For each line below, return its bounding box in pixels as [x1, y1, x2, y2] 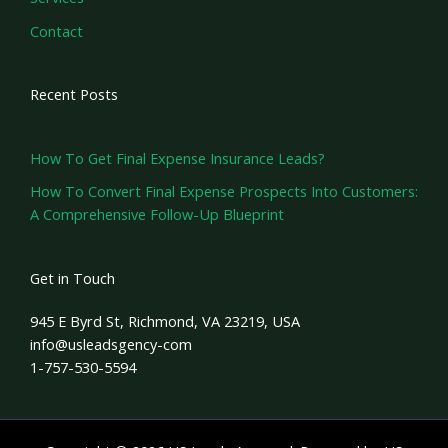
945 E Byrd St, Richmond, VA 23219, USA [30, 310, 300, 331]
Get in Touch [30, 267, 115, 288]
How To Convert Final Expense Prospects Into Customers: [30, 181, 418, 202]
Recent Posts [30, 84, 118, 105]
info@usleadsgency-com [30, 333, 192, 354]
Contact [30, 20, 83, 41]
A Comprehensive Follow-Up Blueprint [30, 204, 284, 225]
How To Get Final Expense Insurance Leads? [30, 148, 325, 168]
